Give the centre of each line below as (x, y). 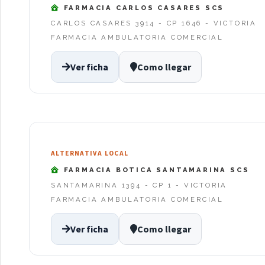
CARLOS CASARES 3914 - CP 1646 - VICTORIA (154, 23)
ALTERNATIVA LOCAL (90, 153)
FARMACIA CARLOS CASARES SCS (142, 8)
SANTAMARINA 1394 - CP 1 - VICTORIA (139, 185)
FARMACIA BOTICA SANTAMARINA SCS (155, 169)
